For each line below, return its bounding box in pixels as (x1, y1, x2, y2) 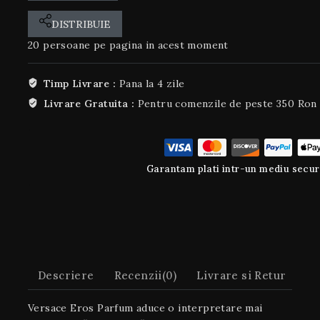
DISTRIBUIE (51, 17, 111, 31)
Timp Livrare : (43, 76, 119, 90)
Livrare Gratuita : (43, 96, 138, 110)
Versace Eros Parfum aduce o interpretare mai (28, 301, 263, 314)
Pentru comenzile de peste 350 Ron (137, 96, 317, 110)
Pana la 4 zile (119, 76, 185, 90)
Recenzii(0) (114, 269, 177, 283)
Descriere (38, 269, 94, 283)
